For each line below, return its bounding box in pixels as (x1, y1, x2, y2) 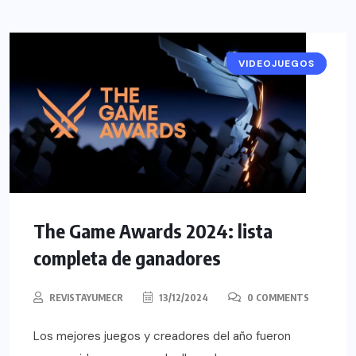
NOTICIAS (261, 56, 315, 70)
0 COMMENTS (245, 291, 309, 304)
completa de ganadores (33, 245, 221, 269)
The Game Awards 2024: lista (33, 218, 273, 242)
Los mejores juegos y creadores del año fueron (33, 327, 291, 344)
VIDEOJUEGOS (238, 56, 315, 70)
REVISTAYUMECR (49, 291, 123, 304)
